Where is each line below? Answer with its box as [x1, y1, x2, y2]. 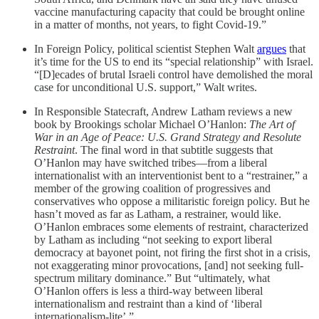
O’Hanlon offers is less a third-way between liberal [34, 284, 263, 297]
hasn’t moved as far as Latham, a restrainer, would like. [34, 207, 281, 220]
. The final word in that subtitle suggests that [75, 143, 273, 156]
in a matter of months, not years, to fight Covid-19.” [34, 18, 266, 31]
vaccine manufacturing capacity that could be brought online [34, 5, 305, 18]
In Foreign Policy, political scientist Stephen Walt [34, 42, 257, 55]
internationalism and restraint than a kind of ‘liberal [34, 297, 262, 310]
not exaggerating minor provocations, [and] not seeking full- [34, 258, 303, 271]
